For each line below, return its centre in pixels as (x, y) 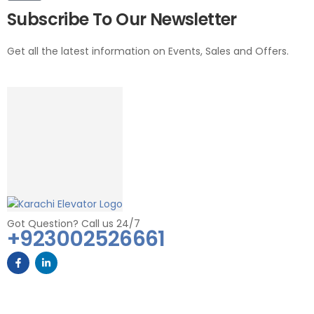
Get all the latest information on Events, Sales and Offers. (148, 52)
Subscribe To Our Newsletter (122, 20)
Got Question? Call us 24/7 (74, 224)
